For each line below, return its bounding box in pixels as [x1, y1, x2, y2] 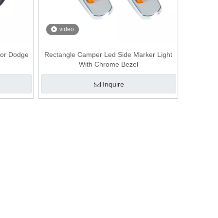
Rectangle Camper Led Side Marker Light [44, 51, 173, 58]
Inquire [102, 80, 124, 88]
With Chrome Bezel [78, 60, 138, 68]
